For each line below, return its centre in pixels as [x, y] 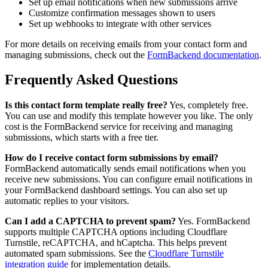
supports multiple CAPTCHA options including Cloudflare [116, 232]
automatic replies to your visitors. [67, 201]
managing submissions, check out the [76, 54]
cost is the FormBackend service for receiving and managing [119, 127]
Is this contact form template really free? [86, 105]
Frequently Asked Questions [91, 80]
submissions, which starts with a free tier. [82, 138]
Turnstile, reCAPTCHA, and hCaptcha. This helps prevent [116, 243]
